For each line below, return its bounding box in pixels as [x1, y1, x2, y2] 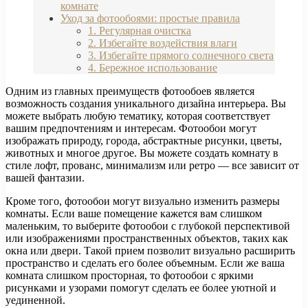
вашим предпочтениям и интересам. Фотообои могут [5, 122, 256, 135]
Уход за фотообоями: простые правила [60, 12, 240, 25]
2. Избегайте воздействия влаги [88, 37, 237, 49]
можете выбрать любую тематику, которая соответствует [5, 110, 270, 122]
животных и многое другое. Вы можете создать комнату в [5, 147, 278, 159]
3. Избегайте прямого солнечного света [88, 49, 274, 62]
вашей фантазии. [5, 172, 85, 184]
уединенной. [5, 294, 65, 307]
